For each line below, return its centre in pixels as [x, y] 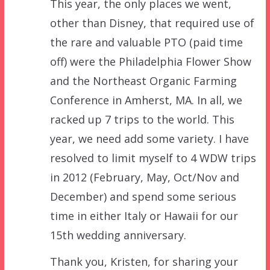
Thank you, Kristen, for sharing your [144, 261]
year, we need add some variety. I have [149, 138]
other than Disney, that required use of [152, 23]
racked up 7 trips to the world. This [142, 119]
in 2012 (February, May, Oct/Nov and [144, 177]
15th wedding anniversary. [118, 235]
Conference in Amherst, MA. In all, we [146, 100]
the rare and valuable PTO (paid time [146, 42]
